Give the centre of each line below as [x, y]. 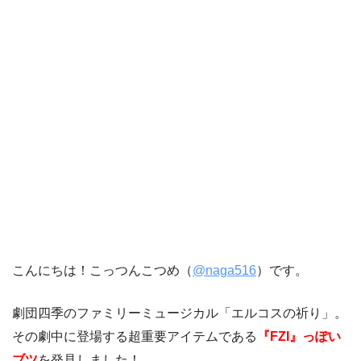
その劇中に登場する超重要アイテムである [135, 337]
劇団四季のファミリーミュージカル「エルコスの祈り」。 [180, 313]
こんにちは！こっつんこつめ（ [102, 271]
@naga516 [224, 271]
